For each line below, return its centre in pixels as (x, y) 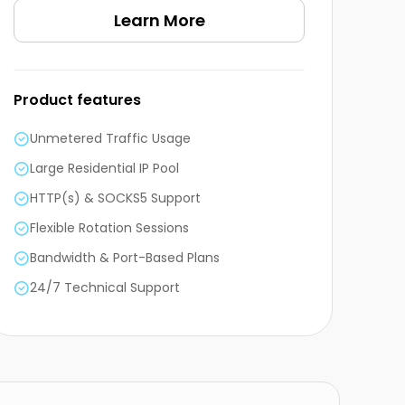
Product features (77, 100)
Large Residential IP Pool (104, 169)
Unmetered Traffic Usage (110, 139)
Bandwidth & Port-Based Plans (125, 258)
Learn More (159, 21)
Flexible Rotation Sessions (109, 228)
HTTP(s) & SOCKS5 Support (115, 198)
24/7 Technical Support (105, 288)
